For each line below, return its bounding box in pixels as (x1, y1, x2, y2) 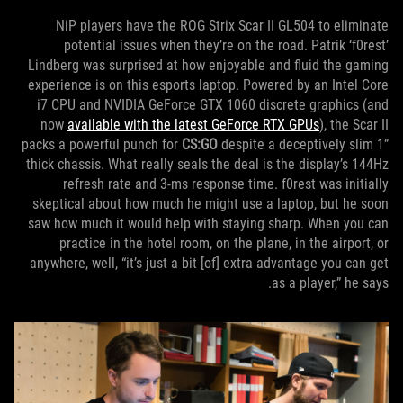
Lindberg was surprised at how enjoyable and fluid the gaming (28, 57, 389, 74)
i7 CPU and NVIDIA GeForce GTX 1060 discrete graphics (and (37, 96, 389, 113)
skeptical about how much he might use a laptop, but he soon (32, 195, 389, 212)
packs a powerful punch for (22, 136, 182, 153)
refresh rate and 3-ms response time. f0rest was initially (63, 175, 389, 193)
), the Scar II (319, 116, 389, 133)
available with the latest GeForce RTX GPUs (67, 116, 319, 133)
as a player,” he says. (272, 274, 389, 291)
